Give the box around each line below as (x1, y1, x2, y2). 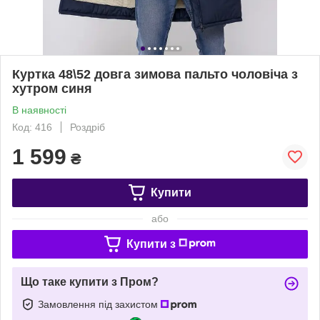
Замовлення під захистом (38, 298, 161, 310)
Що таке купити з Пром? (21, 275, 159, 288)
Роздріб (70, 121, 105, 133)
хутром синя (12, 81, 92, 96)
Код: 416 (12, 121, 52, 133)
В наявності (12, 104, 66, 116)
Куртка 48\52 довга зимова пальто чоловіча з (12, 66, 298, 81)
